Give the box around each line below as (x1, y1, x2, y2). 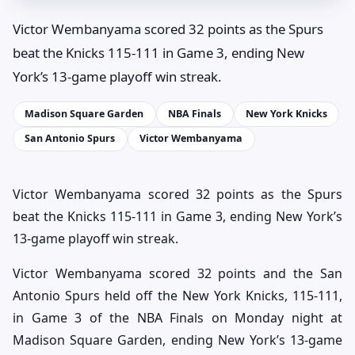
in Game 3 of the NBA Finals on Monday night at (13, 309, 342, 327)
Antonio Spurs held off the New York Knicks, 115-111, (13, 287, 342, 305)
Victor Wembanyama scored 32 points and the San (13, 265, 342, 283)
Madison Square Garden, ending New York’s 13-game (13, 331, 342, 349)
